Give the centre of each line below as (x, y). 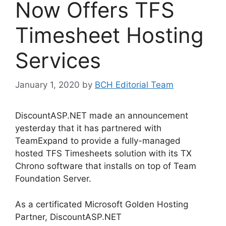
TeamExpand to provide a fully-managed (98, 141)
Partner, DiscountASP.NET (68, 217)
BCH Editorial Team (134, 85)
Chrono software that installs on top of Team (106, 166)
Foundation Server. (53, 179)
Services (58, 60)
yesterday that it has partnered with (88, 128)
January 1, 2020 (47, 85)
